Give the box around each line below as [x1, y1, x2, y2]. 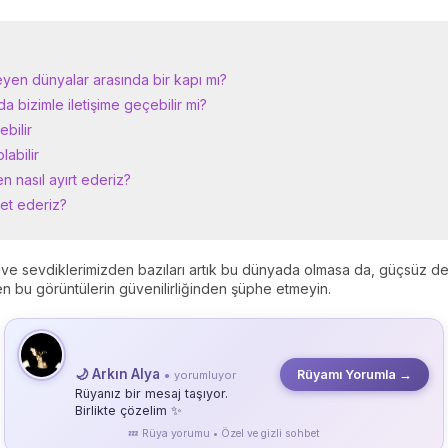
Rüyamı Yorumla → [294, 367, 415, 382]
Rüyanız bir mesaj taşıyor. [75, 386, 228, 401]
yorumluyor [174, 368, 236, 382]
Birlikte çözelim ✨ [75, 403, 182, 418]
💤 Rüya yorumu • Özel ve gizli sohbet [128, 427, 320, 440]
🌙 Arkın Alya [75, 366, 160, 382]
